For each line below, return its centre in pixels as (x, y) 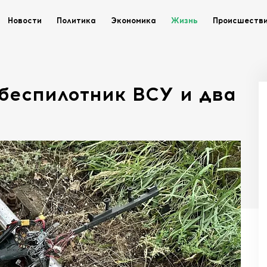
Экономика (133, 21)
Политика (76, 21)
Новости (25, 21)
